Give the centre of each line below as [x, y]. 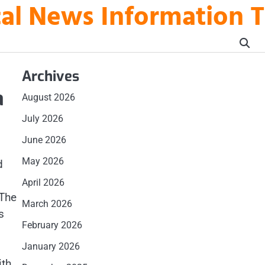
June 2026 [44, 140]
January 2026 [51, 246]
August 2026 [48, 97]
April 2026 [43, 182]
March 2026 [47, 204]
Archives [50, 76]
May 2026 [43, 161]
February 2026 [52, 225]
